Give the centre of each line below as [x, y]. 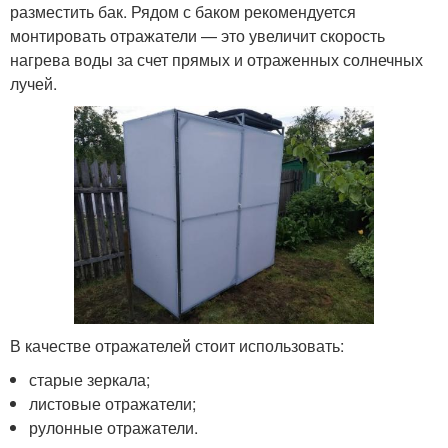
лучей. [33, 83]
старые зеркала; [90, 380]
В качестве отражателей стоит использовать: [177, 346]
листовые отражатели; [113, 404]
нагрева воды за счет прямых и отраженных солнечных [216, 59]
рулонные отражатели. [114, 428]
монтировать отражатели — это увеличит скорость [197, 35]
